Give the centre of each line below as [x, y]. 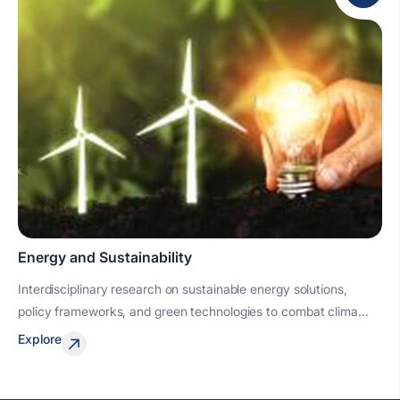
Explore [40, 339]
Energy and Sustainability [105, 257]
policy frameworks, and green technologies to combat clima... [193, 311]
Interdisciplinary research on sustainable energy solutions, [183, 289]
